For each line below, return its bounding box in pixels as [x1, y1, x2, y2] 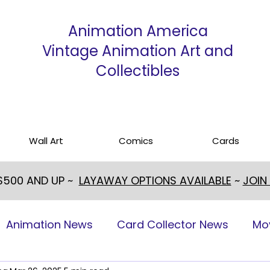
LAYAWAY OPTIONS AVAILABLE [78, 173, 231, 188]
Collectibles [96, 61, 180, 81]
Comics [119, 134, 153, 147]
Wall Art [29, 134, 63, 147]
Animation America [67, 21, 208, 41]
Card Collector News [117, 217, 228, 232]
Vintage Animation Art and [42, 41, 234, 61]
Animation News [6, 217, 93, 232]
